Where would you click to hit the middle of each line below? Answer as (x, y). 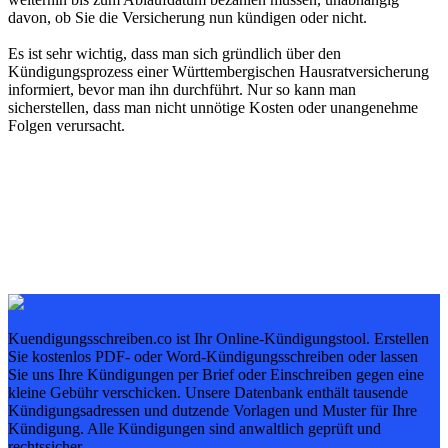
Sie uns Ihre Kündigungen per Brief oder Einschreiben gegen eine (216, 374)
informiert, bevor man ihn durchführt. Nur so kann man (182, 89)
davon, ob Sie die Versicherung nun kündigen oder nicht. (187, 17)
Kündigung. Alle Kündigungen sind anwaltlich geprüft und (194, 428)
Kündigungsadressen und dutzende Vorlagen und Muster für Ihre (212, 410)
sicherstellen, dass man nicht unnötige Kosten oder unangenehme (213, 107)
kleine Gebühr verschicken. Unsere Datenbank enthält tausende (208, 392)
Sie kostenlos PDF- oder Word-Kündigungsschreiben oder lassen (213, 356)
